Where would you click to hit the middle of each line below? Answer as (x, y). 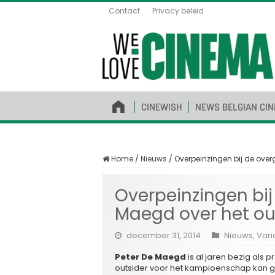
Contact (124, 11)
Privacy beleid (178, 11)
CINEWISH (162, 107)
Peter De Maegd (150, 257)
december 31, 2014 (164, 235)
